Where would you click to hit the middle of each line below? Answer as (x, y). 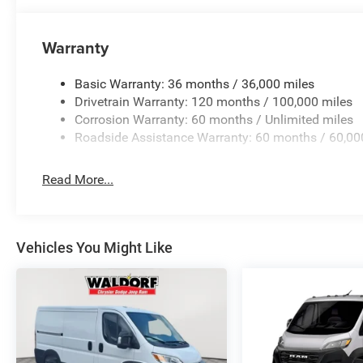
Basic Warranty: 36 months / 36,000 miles (195, 83)
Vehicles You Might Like (94, 247)
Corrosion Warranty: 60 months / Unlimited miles (214, 119)
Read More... (78, 179)
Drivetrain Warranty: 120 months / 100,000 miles (214, 101)
